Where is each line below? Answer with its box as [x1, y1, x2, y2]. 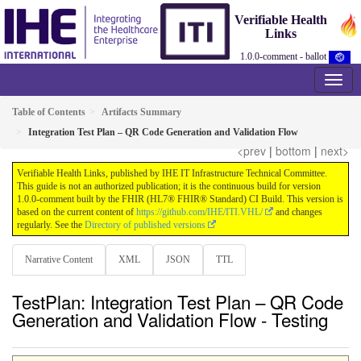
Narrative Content [25, 254, 93, 265]
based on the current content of [17, 206, 136, 218]
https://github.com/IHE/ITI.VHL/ [136, 206, 263, 218]
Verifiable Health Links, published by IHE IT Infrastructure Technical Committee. [17, 168, 327, 179]
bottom [276, 143, 311, 159]
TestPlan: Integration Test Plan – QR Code [12, 288, 343, 315]
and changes [273, 206, 322, 218]
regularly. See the [17, 219, 85, 230]
